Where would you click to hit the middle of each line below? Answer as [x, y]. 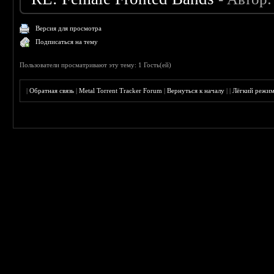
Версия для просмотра [69, 28]
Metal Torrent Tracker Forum [121, 91]
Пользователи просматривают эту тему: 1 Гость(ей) [96, 65]
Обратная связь [52, 91]
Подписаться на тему [67, 42]
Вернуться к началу [196, 91]
